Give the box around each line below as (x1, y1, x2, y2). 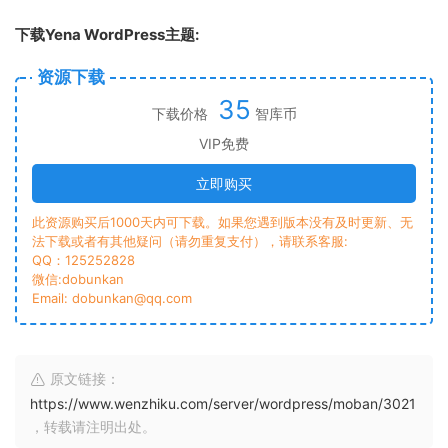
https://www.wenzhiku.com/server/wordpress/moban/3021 (30, 395, 416, 413)
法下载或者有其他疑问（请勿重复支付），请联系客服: (32, 233, 348, 250)
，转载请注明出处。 (30, 418, 156, 436)
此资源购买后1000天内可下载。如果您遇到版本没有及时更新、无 (32, 214, 413, 231)
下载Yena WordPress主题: (15, 25, 199, 45)
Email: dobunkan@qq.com (32, 290, 192, 307)
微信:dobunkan (32, 271, 124, 288)
